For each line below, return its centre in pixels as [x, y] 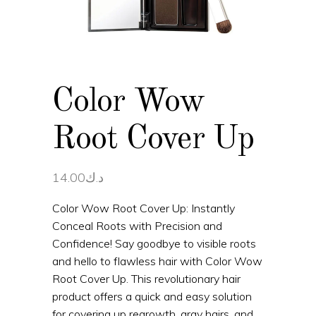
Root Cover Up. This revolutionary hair [146, 279]
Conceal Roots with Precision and [137, 226]
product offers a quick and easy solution [152, 296]
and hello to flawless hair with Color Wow [157, 261]
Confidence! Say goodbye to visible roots [154, 243]
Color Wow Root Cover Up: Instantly [144, 208]
